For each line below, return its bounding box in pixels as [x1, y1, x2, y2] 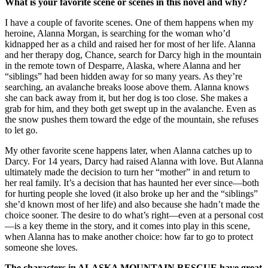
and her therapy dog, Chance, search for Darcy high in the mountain [5, 50, 261, 60]
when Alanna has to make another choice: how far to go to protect [5, 232, 253, 242]
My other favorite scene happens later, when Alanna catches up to [5, 145, 252, 156]
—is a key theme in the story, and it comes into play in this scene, [5, 221, 250, 232]
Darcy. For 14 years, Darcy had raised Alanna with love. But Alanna [5, 156, 263, 167]
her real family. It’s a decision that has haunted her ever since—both [5, 178, 259, 188]
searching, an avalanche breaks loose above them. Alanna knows [5, 82, 249, 93]
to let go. [5, 125, 38, 136]
